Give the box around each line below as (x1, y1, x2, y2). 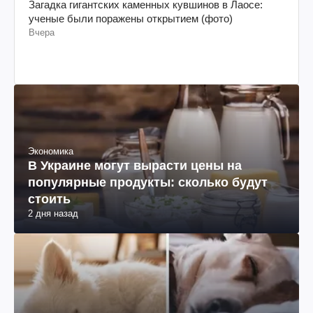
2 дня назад (28, 208, 78, 219)
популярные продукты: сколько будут (28, 175, 268, 189)
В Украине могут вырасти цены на (28, 158, 242, 173)
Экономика (28, 145, 73, 156)
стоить (28, 191, 71, 206)
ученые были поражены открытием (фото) (29, 12, 233, 24)
